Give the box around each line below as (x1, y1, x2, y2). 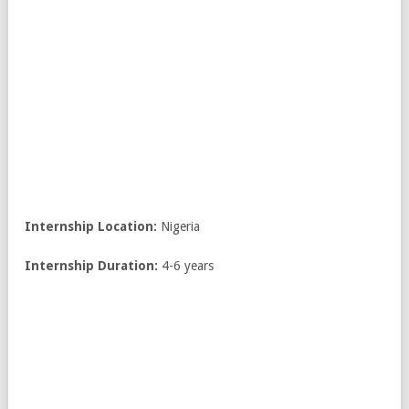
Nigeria (157, 218, 200, 234)
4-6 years (158, 257, 214, 273)
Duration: (98, 257, 158, 273)
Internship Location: (25, 218, 157, 234)
